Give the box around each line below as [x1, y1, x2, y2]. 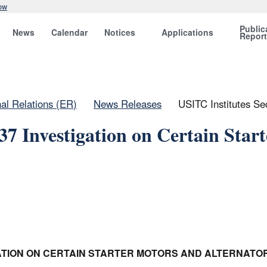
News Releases [94, 97, 162, 111]
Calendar [51, 26, 88, 38]
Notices [104, 26, 136, 38]
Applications [162, 26, 214, 38]
